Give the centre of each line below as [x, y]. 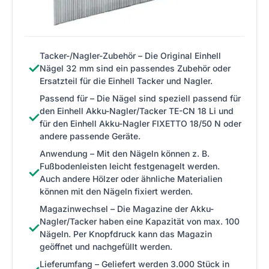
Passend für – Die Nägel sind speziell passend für [140, 98]
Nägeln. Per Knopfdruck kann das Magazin [126, 234]
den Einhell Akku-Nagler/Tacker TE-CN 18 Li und [137, 111]
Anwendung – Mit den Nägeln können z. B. [125, 153]
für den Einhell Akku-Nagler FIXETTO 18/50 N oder [141, 123]
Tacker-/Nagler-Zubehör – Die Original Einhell [130, 56]
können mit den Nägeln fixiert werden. [116, 191]
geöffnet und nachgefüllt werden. [106, 246]
